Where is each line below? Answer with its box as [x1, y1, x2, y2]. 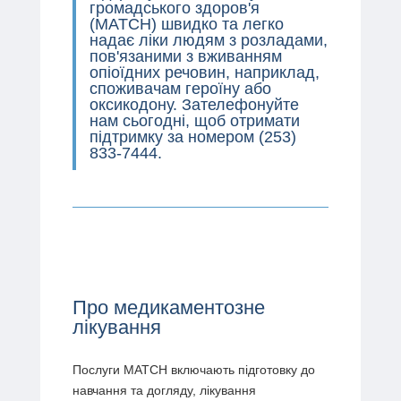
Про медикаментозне [72, 295, 265, 319]
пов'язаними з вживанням [89, 47, 282, 65]
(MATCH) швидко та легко [89, 14, 284, 33]
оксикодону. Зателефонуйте [89, 95, 299, 114]
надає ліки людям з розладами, [89, 30, 328, 49]
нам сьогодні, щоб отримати [89, 111, 300, 130]
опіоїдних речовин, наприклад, [89, 63, 320, 81]
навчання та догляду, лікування [72, 382, 256, 397]
